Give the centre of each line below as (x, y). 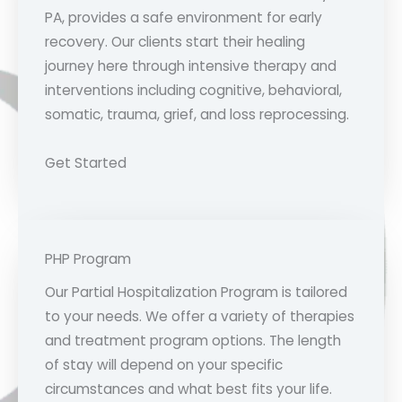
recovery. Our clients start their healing (175, 41)
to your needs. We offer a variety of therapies (200, 316)
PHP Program (88, 258)
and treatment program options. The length (193, 340)
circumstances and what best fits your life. (188, 389)
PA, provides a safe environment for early (184, 17)
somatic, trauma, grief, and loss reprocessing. (197, 114)
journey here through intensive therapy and (191, 66)
